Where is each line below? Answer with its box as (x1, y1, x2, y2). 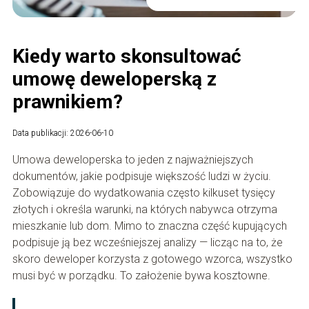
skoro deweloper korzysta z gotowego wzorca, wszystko (12, 252, 292, 266)
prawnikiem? (12, 90, 123, 114)
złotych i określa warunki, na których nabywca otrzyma (12, 203, 277, 217)
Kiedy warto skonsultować (12, 45, 241, 68)
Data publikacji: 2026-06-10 (12, 128, 113, 139)
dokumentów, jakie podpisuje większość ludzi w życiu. (12, 170, 271, 183)
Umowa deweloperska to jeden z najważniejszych (12, 153, 253, 167)
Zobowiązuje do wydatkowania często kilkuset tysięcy (12, 186, 275, 200)
